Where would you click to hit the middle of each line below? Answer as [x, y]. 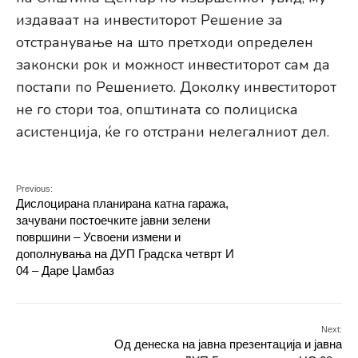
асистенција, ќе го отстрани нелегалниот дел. [173, 132]
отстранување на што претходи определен [165, 43]
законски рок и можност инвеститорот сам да [173, 65]
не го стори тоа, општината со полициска [157, 110]
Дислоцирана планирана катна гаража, [122, 204]
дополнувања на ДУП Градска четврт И [125, 254]
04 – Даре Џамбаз [65, 271]
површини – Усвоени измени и [98, 237]
